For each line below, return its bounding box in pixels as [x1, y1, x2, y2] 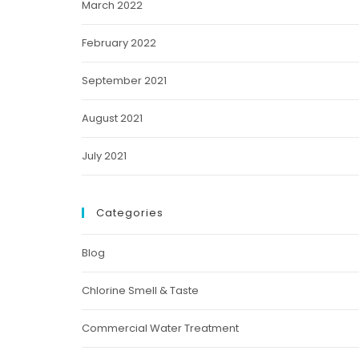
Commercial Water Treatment [81, 321, 239, 336]
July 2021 [81, 148, 127, 163]
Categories [95, 205, 163, 220]
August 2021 [81, 111, 143, 126]
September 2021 [81, 73, 167, 88]
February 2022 [81, 35, 156, 50]
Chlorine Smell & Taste [81, 283, 199, 298]
